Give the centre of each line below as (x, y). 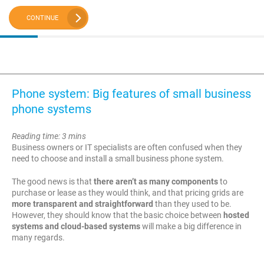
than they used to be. (192, 204)
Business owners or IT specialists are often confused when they (127, 147)
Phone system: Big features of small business (131, 94)
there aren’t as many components (156, 181)
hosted (236, 215)
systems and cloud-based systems (76, 226)
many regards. (38, 237)
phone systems (52, 109)
